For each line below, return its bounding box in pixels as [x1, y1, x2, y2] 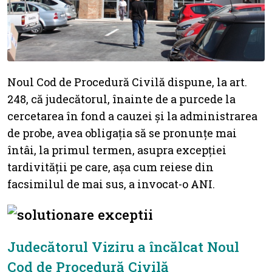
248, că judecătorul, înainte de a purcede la [7, 91, 236, 106]
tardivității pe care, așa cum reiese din [7, 159, 214, 174]
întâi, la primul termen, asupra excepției [7, 142, 226, 157]
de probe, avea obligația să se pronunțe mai [7, 125, 237, 140]
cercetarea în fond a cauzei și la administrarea [7, 108, 257, 123]
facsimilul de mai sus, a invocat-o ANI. [7, 176, 215, 191]
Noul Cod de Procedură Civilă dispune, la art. [7, 74, 247, 89]
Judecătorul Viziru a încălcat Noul [7, 237, 239, 256]
